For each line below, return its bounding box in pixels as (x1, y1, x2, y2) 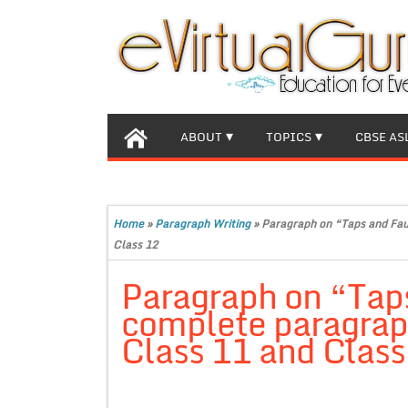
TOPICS (266, 127, 311, 147)
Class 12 (113, 236, 158, 253)
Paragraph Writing (155, 215, 250, 232)
